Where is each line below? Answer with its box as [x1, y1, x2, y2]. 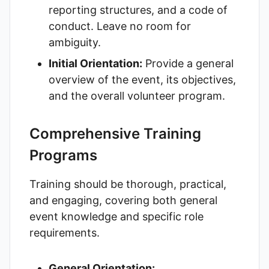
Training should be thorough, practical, [29, 178, 226, 190]
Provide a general [142, 57, 234, 70]
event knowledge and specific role [29, 210, 204, 223]
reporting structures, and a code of [49, 4, 228, 16]
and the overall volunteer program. [49, 89, 225, 102]
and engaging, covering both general [29, 194, 217, 207]
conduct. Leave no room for [49, 20, 191, 32]
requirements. [29, 226, 100, 239]
